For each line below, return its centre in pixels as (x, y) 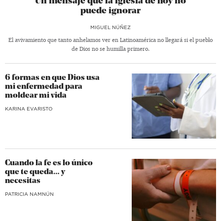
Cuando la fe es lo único (49, 163)
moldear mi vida (36, 96)
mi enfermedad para (44, 87)
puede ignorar (110, 11)
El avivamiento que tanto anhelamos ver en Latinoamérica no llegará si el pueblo (110, 40)
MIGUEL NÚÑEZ (110, 27)
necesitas (23, 181)
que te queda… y (35, 172)
